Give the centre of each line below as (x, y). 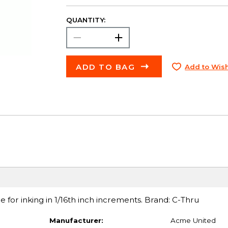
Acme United (193, 220)
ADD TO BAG (106, 67)
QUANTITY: (85, 20)
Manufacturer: (76, 220)
